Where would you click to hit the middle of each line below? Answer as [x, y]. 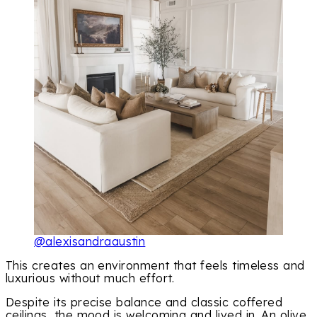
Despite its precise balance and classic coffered [144, 302]
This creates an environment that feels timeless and [155, 266]
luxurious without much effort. [90, 278]
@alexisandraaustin [90, 242]
